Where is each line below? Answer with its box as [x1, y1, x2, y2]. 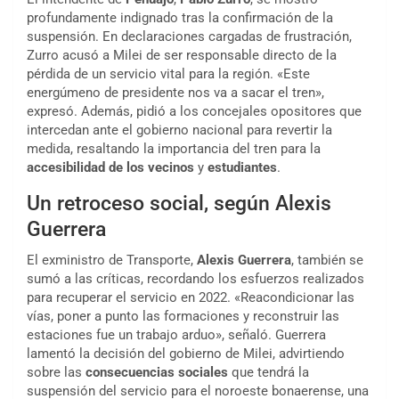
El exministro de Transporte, [27, 252, 197, 269]
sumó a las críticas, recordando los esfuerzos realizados [27, 271, 364, 288]
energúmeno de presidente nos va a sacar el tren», [27, 85, 324, 102]
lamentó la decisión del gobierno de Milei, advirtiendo [27, 346, 345, 362]
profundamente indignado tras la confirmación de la [27, 10, 333, 27]
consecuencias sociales [85, 364, 228, 381]
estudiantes [208, 159, 277, 176]
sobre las [27, 364, 85, 381]
